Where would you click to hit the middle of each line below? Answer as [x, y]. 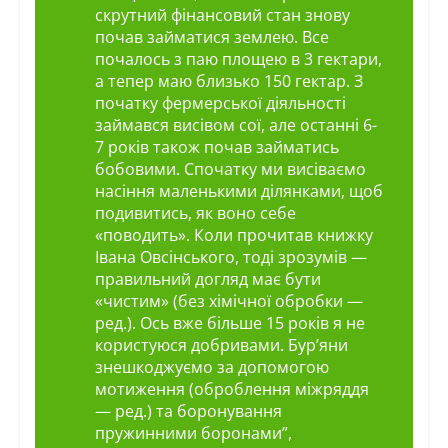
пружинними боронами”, [193, 433]
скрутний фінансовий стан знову [222, 15]
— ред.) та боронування [188, 411]
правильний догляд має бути [207, 279]
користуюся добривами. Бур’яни [221, 345]
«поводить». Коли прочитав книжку [233, 235]
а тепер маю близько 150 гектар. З [228, 81]
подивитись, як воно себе [195, 213]
